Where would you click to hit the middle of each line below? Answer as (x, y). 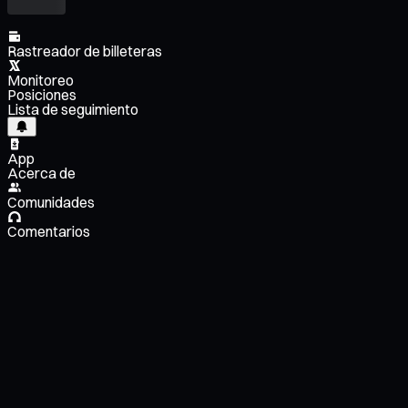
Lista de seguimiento (73, 110)
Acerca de (41, 173)
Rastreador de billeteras (85, 51)
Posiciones (42, 95)
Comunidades (51, 203)
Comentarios (49, 232)
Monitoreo (41, 81)
